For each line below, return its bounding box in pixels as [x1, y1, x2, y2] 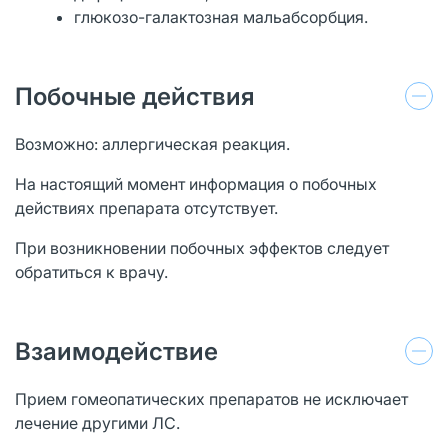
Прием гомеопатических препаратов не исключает [15, 388, 408, 409]
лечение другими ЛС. [15, 412, 180, 433]
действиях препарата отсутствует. [15, 197, 278, 218]
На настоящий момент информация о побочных [15, 173, 377, 194]
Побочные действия [15, 81, 255, 111]
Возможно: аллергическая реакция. [15, 133, 290, 154]
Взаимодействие [15, 336, 218, 366]
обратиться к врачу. [15, 261, 168, 282]
